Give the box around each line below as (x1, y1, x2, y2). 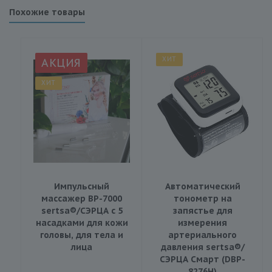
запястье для (172, 205, 233, 216)
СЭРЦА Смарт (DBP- (160, 253, 245, 265)
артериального (168, 229, 237, 240)
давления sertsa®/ (160, 241, 245, 253)
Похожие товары (9, 6, 85, 18)
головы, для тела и (40, 229, 123, 240)
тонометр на (173, 192, 232, 204)
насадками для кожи (35, 217, 128, 228)
